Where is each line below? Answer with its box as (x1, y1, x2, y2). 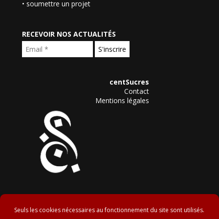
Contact (124, 87, 149, 96)
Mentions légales (95, 96, 149, 106)
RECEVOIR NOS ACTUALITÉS (22, 29, 116, 39)
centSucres (109, 77, 149, 87)
